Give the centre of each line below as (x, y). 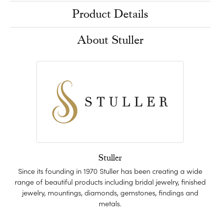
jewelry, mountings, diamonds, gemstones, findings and (110, 192)
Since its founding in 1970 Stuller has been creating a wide (110, 170)
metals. (110, 203)
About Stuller (110, 40)
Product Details (110, 14)
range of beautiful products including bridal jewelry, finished (110, 181)
